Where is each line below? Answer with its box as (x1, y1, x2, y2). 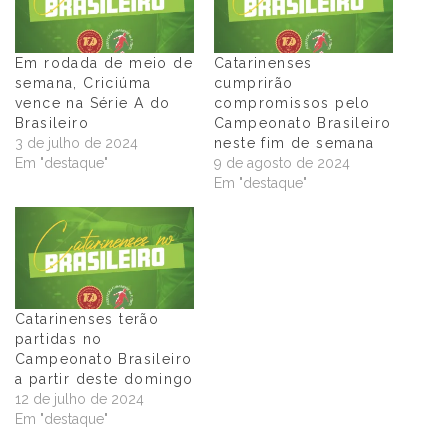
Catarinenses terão (15, 311, 160, 328)
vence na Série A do (15, 94, 171, 111)
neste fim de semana (214, 134, 375, 151)
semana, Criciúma (15, 74, 152, 91)
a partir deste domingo (15, 371, 194, 388)
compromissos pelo (214, 94, 371, 111)
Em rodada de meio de (15, 54, 193, 71)
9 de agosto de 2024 (214, 154, 350, 171)
